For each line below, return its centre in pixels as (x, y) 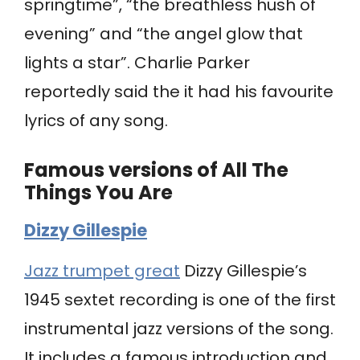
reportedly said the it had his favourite (179, 92)
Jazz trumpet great (102, 271)
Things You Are (98, 193)
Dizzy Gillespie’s (243, 271)
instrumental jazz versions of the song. (179, 329)
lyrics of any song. (96, 121)
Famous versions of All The (156, 170)
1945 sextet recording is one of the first (180, 300)
